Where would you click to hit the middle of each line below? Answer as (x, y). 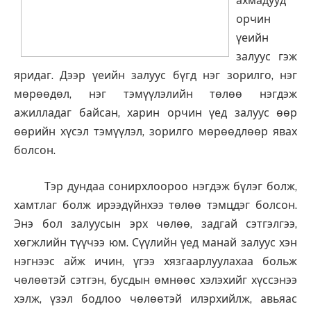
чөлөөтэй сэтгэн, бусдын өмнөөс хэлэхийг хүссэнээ (155, 280)
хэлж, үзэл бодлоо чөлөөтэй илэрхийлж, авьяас (155, 299)
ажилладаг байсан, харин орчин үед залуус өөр (155, 113)
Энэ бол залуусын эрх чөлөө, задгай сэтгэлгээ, (155, 224)
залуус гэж (267, 57)
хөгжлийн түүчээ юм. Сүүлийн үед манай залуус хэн (155, 243)
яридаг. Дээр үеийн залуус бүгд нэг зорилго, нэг (155, 76)
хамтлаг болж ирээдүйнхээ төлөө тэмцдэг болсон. (155, 205)
